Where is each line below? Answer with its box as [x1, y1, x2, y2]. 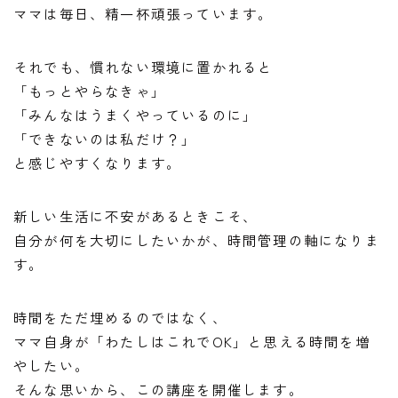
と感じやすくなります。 [13, 152, 182, 172]
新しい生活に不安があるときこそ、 [13, 205, 259, 226]
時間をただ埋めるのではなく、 [13, 306, 227, 327]
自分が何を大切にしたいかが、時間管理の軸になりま [13, 229, 380, 250]
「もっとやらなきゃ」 [13, 80, 166, 100]
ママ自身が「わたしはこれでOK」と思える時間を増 [13, 330, 370, 351]
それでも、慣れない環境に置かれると [13, 56, 274, 76]
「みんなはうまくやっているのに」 [13, 104, 259, 124]
